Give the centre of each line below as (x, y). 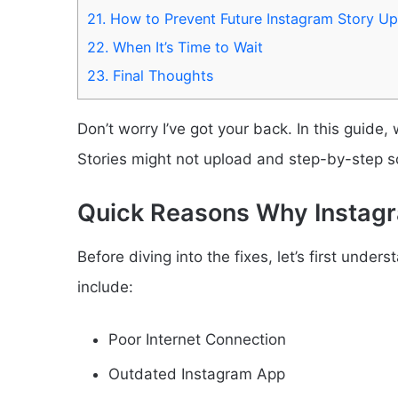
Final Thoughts (161, 76)
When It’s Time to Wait (186, 48)
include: (105, 287)
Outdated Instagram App (197, 374)
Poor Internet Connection (197, 339)
